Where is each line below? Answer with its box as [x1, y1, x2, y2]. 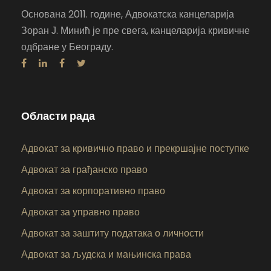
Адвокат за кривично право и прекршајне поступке [21, 142, 249, 156]
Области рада [21, 108, 95, 124]
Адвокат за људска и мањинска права [21, 247, 191, 262]
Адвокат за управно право [21, 205, 140, 220]
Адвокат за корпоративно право [21, 184, 165, 198]
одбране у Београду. [21, 40, 113, 54]
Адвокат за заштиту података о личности [21, 226, 204, 241]
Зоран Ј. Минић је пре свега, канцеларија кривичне [21, 24, 250, 38]
